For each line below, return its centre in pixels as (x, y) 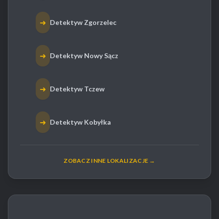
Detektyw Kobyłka (80, 122)
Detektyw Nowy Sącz (84, 56)
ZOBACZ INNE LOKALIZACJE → (109, 161)
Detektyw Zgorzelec (83, 22)
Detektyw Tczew (77, 89)
